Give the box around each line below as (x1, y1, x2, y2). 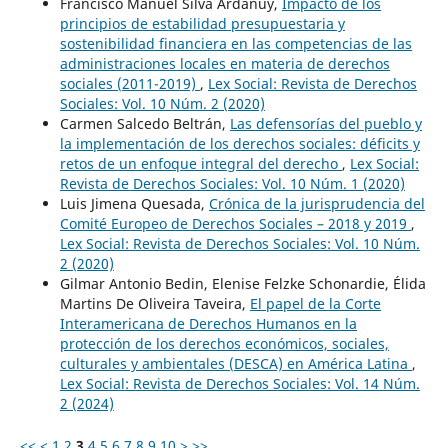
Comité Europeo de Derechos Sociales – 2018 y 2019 (59, 214, 411, 234)
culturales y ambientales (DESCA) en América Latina (59, 354, 412, 374)
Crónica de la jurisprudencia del (208, 194, 425, 214)
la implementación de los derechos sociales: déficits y (59, 134, 420, 154)
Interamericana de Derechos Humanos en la (59, 314, 357, 334)
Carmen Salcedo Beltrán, (59, 114, 230, 134)
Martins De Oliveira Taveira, (59, 294, 250, 314)
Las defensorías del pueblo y (229, 114, 422, 134)
